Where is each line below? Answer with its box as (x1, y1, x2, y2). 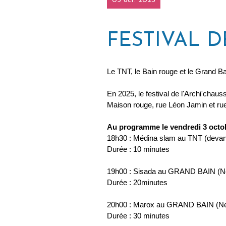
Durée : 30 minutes (107, 212, 169, 220)
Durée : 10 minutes (107, 145, 169, 154)
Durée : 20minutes (107, 179, 167, 187)
